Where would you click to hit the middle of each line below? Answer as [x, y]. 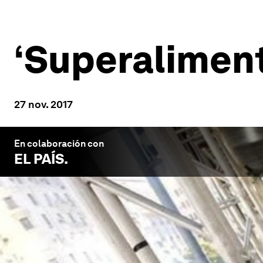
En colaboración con [59, 144]
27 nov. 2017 [43, 104]
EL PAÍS [39, 159]
